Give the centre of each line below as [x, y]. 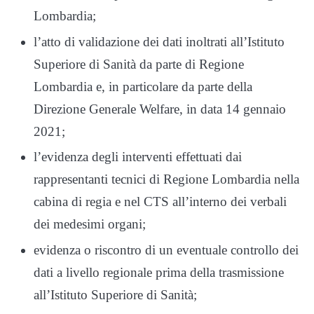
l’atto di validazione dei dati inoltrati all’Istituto [159, 41]
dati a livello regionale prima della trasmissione [159, 273]
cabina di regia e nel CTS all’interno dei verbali [160, 202]
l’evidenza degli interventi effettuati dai [138, 157]
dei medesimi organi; [90, 224]
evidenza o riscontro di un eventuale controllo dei [166, 250]
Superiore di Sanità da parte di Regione [139, 64]
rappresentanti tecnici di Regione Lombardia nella [166, 179]
